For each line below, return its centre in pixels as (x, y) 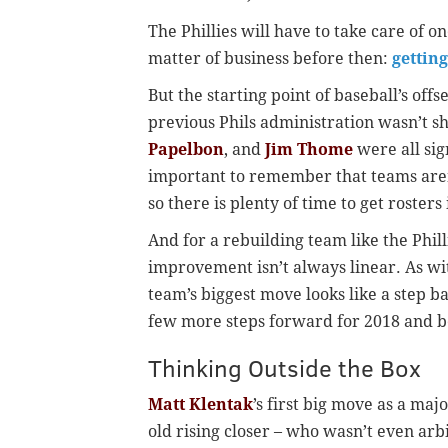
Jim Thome (309, 150)
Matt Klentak (200, 405)
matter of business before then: (270, 59)
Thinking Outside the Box (284, 368)
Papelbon (186, 150)
